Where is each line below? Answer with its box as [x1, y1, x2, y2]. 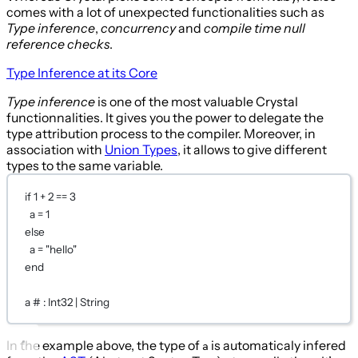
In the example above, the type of [6, 337, 202, 354]
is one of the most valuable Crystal [95, 93, 298, 110]
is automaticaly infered [209, 337, 346, 354]
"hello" [46, 242, 78, 256]
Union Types [105, 141, 177, 158]
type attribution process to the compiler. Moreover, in [6, 125, 316, 142]
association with [6, 141, 105, 158]
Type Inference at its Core [6, 65, 157, 82]
